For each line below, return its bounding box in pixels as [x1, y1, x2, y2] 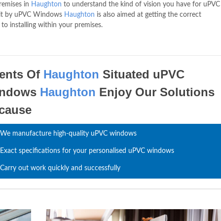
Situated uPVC [99, 68, 185, 81]
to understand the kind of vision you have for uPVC [62, 1, 220, 8]
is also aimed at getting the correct [95, 11, 201, 18]
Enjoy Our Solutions [96, 85, 215, 99]
